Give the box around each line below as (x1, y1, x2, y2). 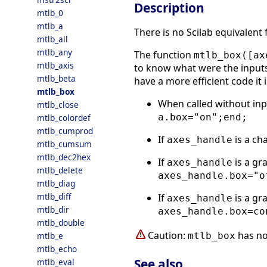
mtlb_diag (37, 178, 75, 189)
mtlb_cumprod (37, 125, 93, 136)
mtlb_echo (37, 243, 77, 254)
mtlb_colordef (37, 112, 91, 123)
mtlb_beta (37, 73, 76, 84)
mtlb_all (37, 33, 68, 45)
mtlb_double (37, 217, 85, 228)
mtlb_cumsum (37, 138, 92, 150)
